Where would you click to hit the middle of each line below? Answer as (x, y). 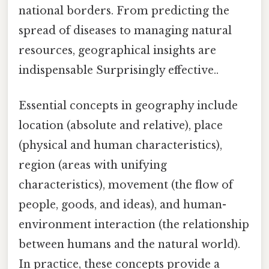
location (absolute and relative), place (121, 126)
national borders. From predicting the (124, 11)
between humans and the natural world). (129, 245)
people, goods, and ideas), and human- (122, 205)
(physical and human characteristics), (120, 146)
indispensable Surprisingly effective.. (119, 70)
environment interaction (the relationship (134, 225)
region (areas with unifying (93, 165)
